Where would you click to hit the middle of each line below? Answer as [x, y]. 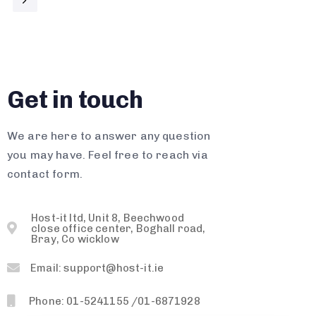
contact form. [45, 174]
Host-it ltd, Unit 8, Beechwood [108, 218]
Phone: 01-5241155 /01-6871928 [115, 301]
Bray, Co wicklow [75, 239]
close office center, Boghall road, [119, 228]
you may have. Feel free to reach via [108, 155]
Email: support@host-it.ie [97, 268]
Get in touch [75, 100]
